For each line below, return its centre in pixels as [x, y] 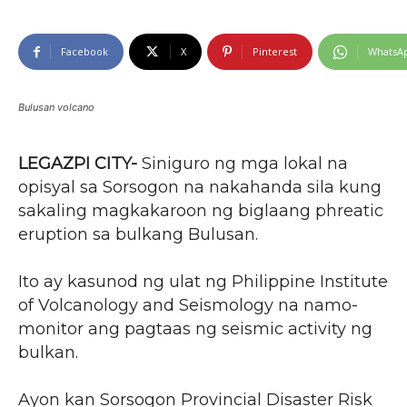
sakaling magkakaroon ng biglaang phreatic [201, 211]
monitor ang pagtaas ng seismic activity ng [195, 329]
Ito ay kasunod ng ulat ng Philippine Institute [203, 282]
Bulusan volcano [56, 107]
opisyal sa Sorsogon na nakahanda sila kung [200, 187]
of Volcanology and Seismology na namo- [188, 305]
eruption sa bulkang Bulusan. [138, 234]
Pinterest [275, 51]
